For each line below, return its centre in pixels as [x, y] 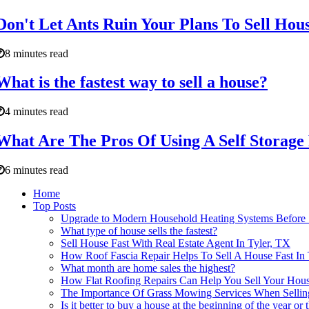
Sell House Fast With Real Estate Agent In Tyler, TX [176, 243]
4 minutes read [37, 112]
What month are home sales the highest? [148, 268]
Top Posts [54, 206]
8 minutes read [37, 53]
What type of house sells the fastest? [139, 231]
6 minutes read [37, 170]
